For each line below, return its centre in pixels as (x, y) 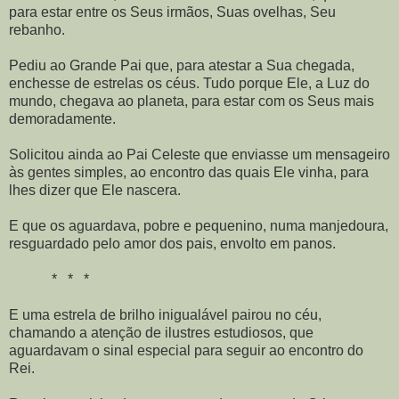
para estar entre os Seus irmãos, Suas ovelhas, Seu (172, 12)
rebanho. (37, 30)
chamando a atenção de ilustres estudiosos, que (161, 333)
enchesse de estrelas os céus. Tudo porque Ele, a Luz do (189, 83)
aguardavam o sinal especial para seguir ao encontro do (186, 350)
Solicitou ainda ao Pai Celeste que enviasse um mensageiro (199, 155)
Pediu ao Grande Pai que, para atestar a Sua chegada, (182, 65)
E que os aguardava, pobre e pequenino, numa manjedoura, (199, 226)
